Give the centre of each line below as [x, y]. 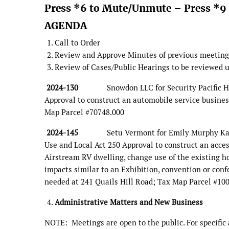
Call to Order [77, 42]
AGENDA [66, 26]
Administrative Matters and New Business [129, 202]
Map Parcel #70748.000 [84, 112]
